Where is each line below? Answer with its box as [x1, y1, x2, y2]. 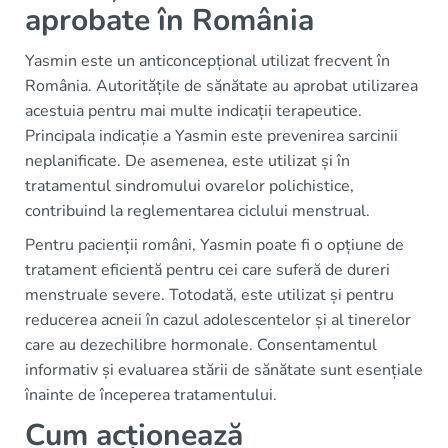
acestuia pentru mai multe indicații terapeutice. [25, 99, 362, 122]
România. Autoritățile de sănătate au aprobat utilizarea [25, 74, 418, 97]
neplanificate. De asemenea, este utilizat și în [25, 149, 350, 172]
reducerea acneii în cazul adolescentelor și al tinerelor [25, 308, 411, 331]
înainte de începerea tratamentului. [25, 383, 277, 406]
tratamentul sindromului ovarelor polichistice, [25, 174, 354, 197]
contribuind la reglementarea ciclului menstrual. [25, 199, 370, 222]
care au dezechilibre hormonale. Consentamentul [25, 333, 377, 356]
